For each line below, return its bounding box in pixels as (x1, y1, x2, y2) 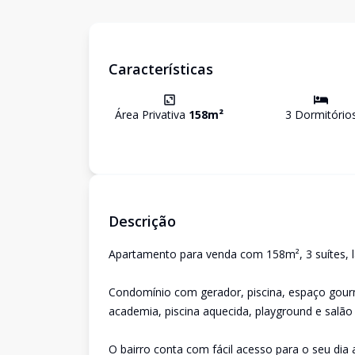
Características (109, 59, 213, 78)
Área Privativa (115, 107, 189, 122)
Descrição (109, 212, 176, 231)
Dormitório (291, 107, 352, 122)
